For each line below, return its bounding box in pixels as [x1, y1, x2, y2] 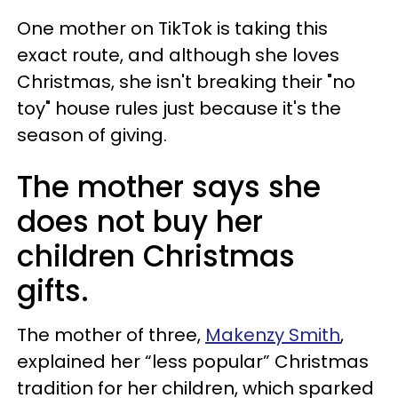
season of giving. [17, 123, 171, 147]
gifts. [17, 270, 97, 312]
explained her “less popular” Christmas [17, 349, 369, 374]
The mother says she [17, 166, 321, 208]
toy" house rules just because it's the [17, 96, 341, 121]
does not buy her [17, 201, 263, 243]
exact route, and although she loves [17, 43, 339, 68]
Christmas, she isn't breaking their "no [17, 69, 355, 94]
